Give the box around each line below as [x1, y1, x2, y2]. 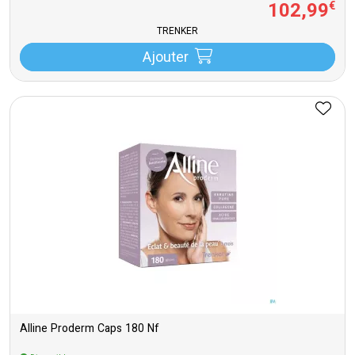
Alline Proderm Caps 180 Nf [20, 321, 159, 338]
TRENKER [157, 25, 198, 39]
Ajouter [142, 48, 189, 70]
